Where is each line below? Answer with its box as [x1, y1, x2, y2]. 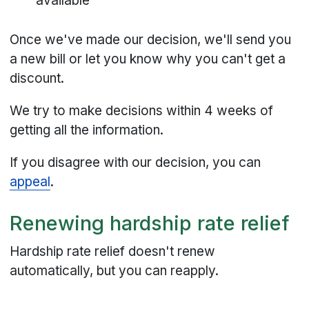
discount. [10, 70, 65, 86]
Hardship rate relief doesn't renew [10, 243, 216, 259]
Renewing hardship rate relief [10, 211, 290, 236]
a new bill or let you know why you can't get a [10, 50, 286, 67]
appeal [10, 173, 51, 190]
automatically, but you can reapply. [10, 262, 219, 279]
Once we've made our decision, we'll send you [10, 31, 292, 48]
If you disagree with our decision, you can [10, 154, 261, 170]
